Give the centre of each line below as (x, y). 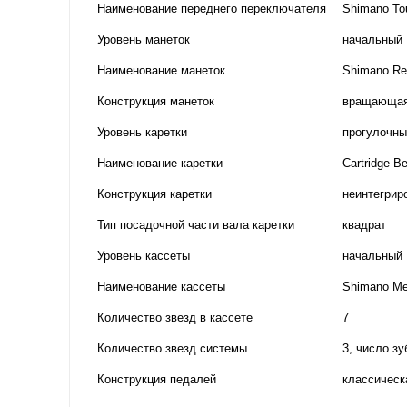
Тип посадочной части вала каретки (196, 224)
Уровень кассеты (144, 255)
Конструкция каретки (154, 194)
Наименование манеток (161, 70)
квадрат (364, 224)
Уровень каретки (142, 132)
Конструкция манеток (156, 101)
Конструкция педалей (157, 379)
